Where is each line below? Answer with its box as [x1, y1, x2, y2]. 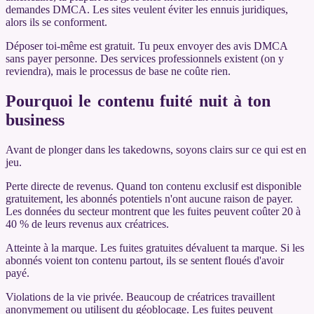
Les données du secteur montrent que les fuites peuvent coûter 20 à [6, 205, 301, 217]
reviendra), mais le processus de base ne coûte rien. [6, 65, 231, 77]
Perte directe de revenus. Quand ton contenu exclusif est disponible [6, 179, 301, 192]
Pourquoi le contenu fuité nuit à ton [6, 91, 271, 110]
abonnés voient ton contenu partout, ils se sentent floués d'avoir [6, 254, 284, 266]
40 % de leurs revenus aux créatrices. [6, 217, 169, 230]
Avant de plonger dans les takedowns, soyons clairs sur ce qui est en [6, 143, 306, 156]
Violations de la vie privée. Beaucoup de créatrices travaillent [6, 290, 275, 303]
